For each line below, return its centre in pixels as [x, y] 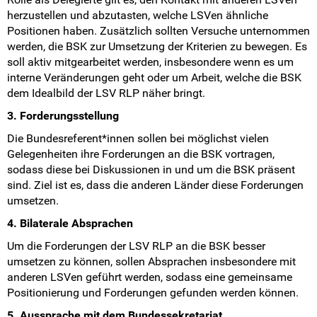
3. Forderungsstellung [63, 116]
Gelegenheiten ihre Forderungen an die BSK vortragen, [141, 154]
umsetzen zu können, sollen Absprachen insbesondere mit [151, 262]
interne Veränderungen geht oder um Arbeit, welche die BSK [154, 78]
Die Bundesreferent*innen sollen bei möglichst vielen [138, 139]
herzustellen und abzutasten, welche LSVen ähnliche [138, 16]
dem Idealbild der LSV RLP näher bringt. [106, 93]
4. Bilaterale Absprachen [70, 224]
